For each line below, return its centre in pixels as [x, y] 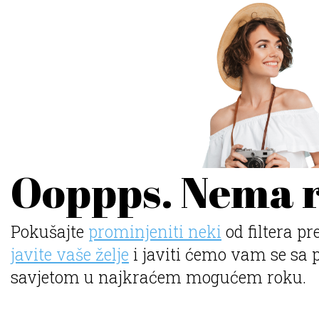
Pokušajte [50, 231]
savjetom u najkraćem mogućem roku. [159, 277]
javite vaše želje [70, 254]
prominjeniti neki [155, 231]
